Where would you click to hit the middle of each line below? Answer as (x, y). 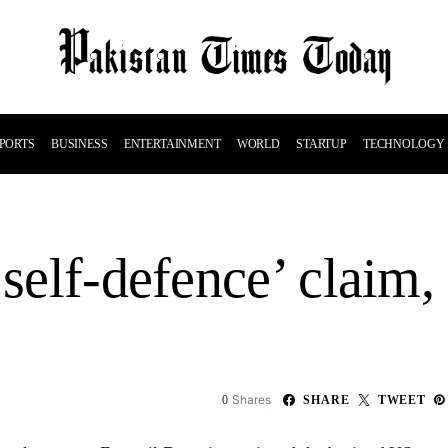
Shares (252, 399)
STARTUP (321, 144)
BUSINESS (79, 144)
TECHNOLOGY (403, 144)
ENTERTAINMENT (172, 144)
